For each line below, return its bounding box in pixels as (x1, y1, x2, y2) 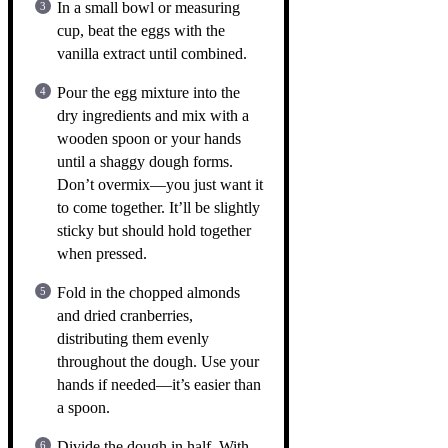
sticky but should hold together (57, 221, 251, 239)
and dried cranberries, (57, 306, 193, 324)
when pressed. (57, 244, 147, 262)
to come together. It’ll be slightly (57, 198, 260, 216)
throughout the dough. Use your (57, 352, 259, 370)
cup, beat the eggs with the (57, 21, 225, 39)
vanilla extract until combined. (57, 44, 247, 62)
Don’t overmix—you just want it (57, 175, 263, 193)
